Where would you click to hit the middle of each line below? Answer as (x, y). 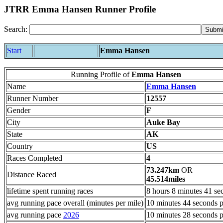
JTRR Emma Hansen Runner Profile (80, 9)
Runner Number (33, 98)
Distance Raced (32, 174)
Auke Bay (163, 122)
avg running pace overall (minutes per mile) (75, 203)
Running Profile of (101, 74)
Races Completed (35, 158)
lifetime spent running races (50, 191)
